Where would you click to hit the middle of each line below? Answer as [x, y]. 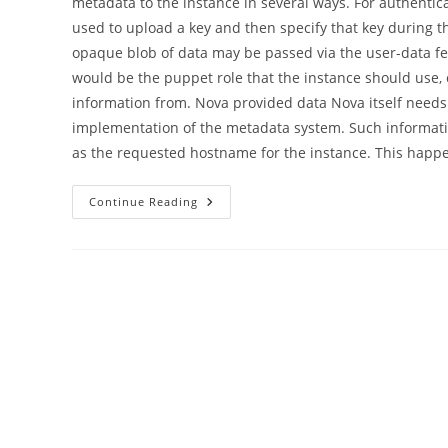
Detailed [229, 271]
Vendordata [241, 215]
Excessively [239, 257]
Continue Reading [143, 201]
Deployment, [244, 229]
